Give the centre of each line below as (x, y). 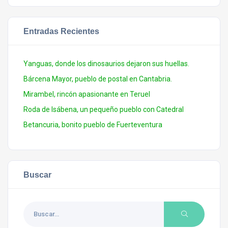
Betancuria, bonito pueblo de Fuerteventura (93, 124)
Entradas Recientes (61, 31)
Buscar (37, 174)
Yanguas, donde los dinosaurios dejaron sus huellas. (106, 63)
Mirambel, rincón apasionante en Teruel (87, 94)
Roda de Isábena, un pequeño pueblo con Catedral (104, 109)
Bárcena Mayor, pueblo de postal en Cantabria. (98, 79)
